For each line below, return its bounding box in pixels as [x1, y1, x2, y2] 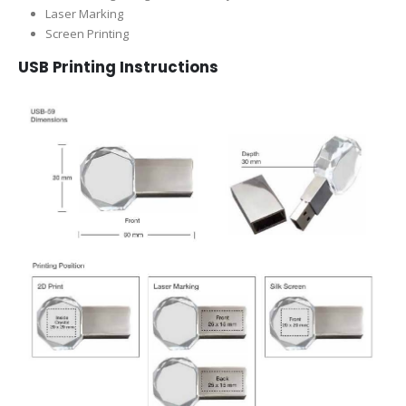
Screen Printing [44, 24, 129, 42]
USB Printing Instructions [18, 55, 218, 78]
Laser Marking [44, 5, 123, 22]
